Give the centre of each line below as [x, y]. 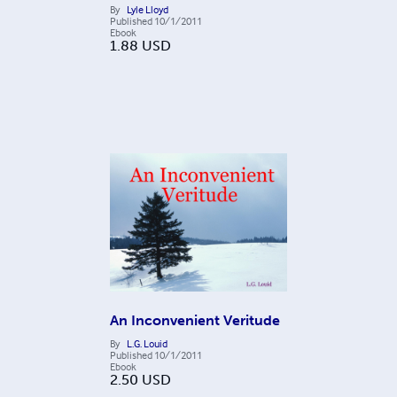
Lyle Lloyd [148, 10]
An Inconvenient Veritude [195, 320]
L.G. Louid [147, 343]
